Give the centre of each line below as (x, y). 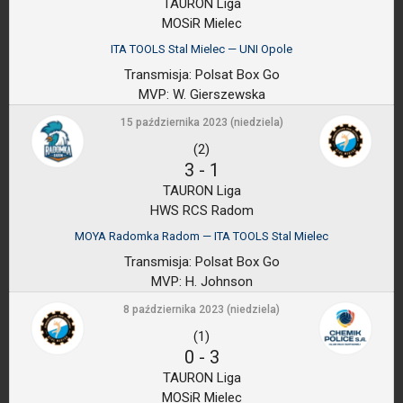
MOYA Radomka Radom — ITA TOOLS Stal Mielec (201, 236)
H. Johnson (217, 282)
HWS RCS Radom (201, 210)
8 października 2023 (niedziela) (201, 309)
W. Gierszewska (217, 94)
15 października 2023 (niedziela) (201, 122)
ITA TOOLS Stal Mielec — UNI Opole (201, 49)
